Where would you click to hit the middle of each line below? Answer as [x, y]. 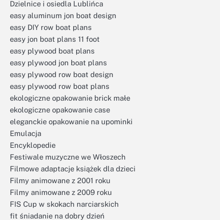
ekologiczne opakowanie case [60, 110]
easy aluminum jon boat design [63, 15]
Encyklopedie [33, 145]
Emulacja [26, 133]
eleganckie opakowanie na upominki [71, 122]
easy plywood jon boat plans [58, 63]
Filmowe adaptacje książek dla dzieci [73, 169]
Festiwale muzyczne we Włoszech [68, 157]
